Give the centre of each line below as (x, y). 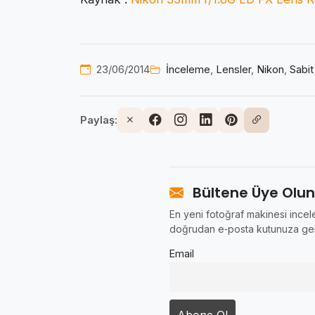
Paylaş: (99, 120)
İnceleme (188, 70)
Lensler (233, 70)
